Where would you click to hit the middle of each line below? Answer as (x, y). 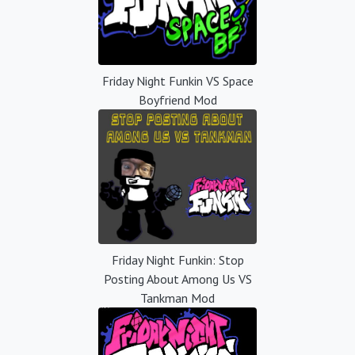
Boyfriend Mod (177, 99)
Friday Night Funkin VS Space (177, 80)
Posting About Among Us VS (177, 279)
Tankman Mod (177, 298)
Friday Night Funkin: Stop (177, 260)
